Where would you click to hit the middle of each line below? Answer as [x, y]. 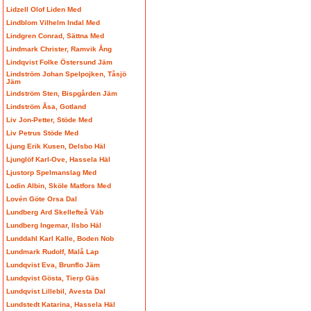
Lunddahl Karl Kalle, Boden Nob [60, 238]
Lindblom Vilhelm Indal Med [53, 23]
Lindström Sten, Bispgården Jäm [62, 93]
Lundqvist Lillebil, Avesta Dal [56, 291]
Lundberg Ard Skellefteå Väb [55, 212]
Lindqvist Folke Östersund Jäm [59, 62]
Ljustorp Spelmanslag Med [51, 173]
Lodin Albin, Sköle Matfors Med [59, 186]
